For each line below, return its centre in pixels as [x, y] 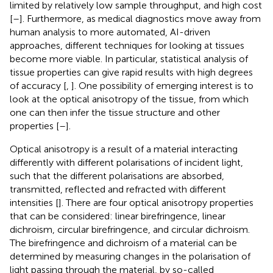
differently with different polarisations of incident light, [126, 162]
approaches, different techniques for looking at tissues [127, 45]
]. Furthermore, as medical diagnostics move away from [140, 18]
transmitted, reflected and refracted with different [118, 189]
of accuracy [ [38, 85]
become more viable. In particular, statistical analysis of [129, 58]
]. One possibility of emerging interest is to [162, 85]
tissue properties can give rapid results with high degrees [131, 72]
